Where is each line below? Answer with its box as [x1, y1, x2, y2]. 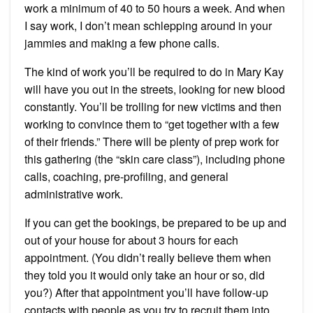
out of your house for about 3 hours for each [24, 232, 238, 249]
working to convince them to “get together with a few [24, 116, 279, 133]
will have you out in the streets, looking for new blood [24, 81, 285, 98]
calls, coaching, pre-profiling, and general [24, 168, 228, 185]
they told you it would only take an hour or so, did [24, 267, 265, 284]
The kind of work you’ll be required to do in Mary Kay [24, 64, 284, 80]
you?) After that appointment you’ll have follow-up [24, 284, 268, 301]
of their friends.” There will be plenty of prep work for [24, 133, 279, 150]
